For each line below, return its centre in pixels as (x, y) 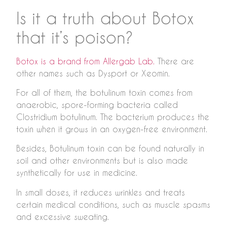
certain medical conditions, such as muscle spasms (113, 204)
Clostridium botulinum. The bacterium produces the (113, 117)
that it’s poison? (75, 37)
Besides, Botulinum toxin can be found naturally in (110, 148)
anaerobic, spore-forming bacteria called (97, 105)
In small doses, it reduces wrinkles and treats (101, 192)
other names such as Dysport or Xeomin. (93, 73)
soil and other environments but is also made (102, 161)
